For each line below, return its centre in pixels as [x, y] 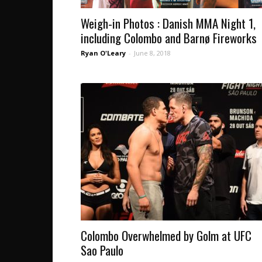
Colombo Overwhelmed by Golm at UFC [166, 235]
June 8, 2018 [152, 53]
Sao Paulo [102, 250]
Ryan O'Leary [103, 53]
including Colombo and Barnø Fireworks [169, 38]
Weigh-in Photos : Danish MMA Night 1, [168, 23]
